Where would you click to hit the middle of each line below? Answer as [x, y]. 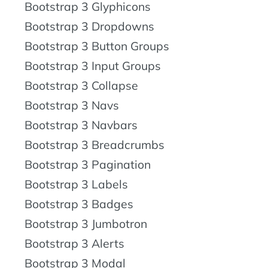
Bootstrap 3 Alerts [74, 243]
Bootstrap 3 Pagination [88, 164]
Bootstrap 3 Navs [72, 105]
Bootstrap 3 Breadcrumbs [95, 144]
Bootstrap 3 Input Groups [93, 66]
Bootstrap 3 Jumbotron [86, 223]
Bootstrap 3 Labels [76, 184]
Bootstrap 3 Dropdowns [89, 26]
